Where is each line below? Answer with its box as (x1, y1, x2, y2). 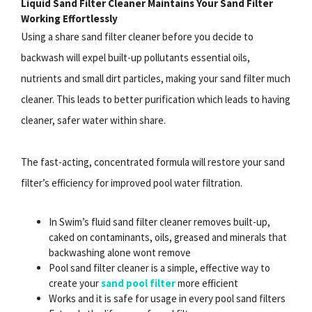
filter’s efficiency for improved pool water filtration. (21, 175, 242, 189)
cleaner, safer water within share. (21, 113, 166, 127)
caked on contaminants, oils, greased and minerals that (49, 230, 287, 244)
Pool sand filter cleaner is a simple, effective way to (49, 260, 270, 274)
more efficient (175, 276, 238, 290)
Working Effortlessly (21, 11, 118, 25)
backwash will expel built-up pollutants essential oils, (21, 50, 250, 64)
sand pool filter (101, 276, 175, 290)
